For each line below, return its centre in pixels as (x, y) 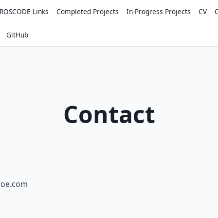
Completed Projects (88, 12)
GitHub (17, 35)
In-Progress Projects (159, 12)
